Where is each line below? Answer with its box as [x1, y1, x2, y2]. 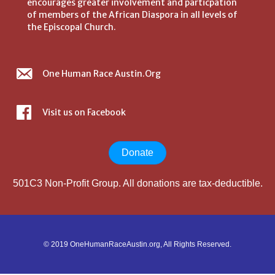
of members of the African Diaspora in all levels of [27, 9, 238, 21]
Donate [122, 147, 153, 158]
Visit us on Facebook [42, 107, 126, 118]
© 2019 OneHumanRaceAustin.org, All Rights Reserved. [44, 240, 231, 249]
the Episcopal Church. [27, 21, 116, 33]
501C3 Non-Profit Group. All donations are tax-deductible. [12, 178, 263, 189]
